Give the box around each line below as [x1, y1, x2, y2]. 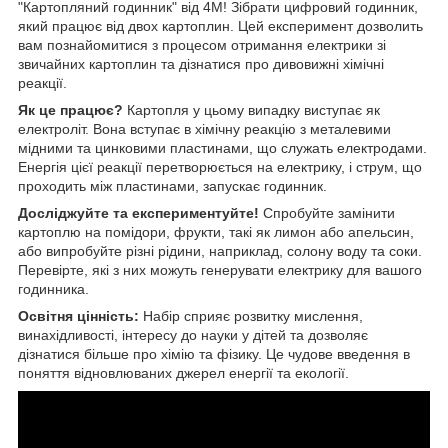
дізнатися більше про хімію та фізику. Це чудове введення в [18, 345, 410, 362]
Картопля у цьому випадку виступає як [123, 101, 380, 118]
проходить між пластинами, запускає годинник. [18, 177, 327, 194]
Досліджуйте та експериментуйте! [18, 204, 259, 221]
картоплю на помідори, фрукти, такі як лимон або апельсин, [18, 223, 414, 240]
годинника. [18, 280, 89, 297]
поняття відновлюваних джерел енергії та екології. [18, 364, 349, 381]
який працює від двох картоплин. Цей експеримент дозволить [18, 17, 423, 34]
